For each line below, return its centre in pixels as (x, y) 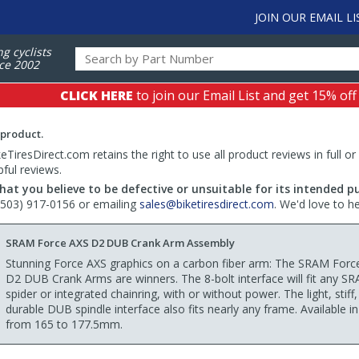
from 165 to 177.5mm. (64, 324)
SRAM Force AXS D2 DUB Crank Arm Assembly (120, 243)
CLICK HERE (97, 95)
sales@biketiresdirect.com (207, 204)
